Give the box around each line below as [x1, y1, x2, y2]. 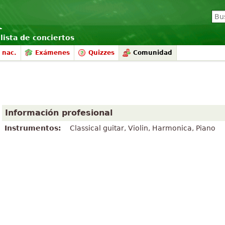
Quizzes [88, 49, 115, 56]
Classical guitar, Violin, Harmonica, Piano [70, 124, 215, 132]
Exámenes [35, 49, 70, 56]
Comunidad [133, 49, 172, 56]
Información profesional [5, 108, 113, 118]
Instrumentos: [5, 124, 61, 132]
